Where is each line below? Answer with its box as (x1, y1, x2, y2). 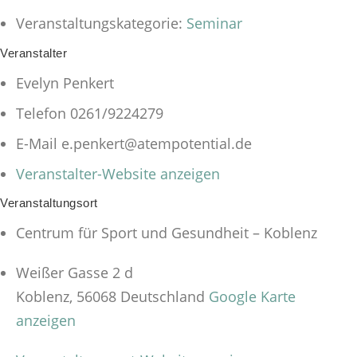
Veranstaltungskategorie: (16, 14, 182, 33)
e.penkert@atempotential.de (61, 133, 252, 153)
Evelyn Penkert (16, 73, 114, 92)
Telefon (16, 103, 70, 123)
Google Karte (209, 286, 296, 306)
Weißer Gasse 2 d (16, 262, 133, 282)
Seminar (186, 14, 242, 33)
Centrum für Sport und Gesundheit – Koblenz (16, 222, 317, 242)
